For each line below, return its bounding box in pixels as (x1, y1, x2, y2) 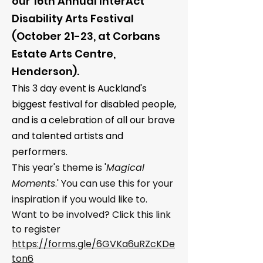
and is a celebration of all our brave (12, 113, 175, 127)
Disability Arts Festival (12, 11, 134, 26)
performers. (12, 145, 68, 159)
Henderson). (12, 64, 79, 79)
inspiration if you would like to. (12, 193, 147, 206)
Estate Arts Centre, (12, 46, 116, 61)
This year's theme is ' (12, 161, 106, 174)
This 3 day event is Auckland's (12, 82, 147, 95)
